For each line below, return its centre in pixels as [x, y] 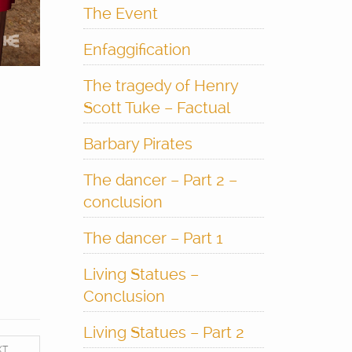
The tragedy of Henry [160, 86]
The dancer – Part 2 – [160, 180]
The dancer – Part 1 [153, 238]
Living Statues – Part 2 [163, 332]
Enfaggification [137, 49]
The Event [120, 13]
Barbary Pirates [137, 144]
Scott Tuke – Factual [156, 108]
